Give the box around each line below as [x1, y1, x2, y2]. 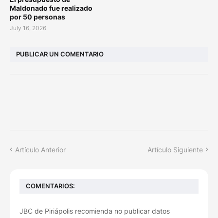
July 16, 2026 [10, 24, 46, 32]
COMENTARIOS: [26, 182, 75, 190]
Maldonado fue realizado [10, 3, 92, 12]
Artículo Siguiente [147, 145, 203, 154]
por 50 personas [10, 12, 65, 21]
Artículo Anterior [15, 145, 66, 154]
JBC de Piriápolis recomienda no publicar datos [19, 206, 170, 215]
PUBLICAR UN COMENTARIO [16, 50, 104, 58]
